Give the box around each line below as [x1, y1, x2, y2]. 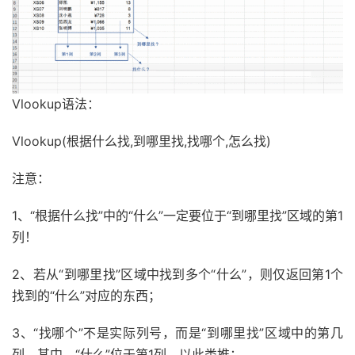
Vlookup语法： [12, 95, 100, 112]
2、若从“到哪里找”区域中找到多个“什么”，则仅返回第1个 [12, 265, 343, 282]
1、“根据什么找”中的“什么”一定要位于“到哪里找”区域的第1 [12, 207, 343, 223]
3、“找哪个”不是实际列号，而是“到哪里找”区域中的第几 [12, 324, 343, 341]
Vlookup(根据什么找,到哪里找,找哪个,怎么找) [12, 132, 271, 149]
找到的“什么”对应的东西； [12, 287, 161, 303]
